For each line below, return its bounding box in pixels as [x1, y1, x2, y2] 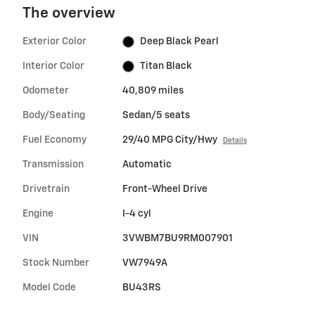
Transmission [22, 160, 84, 170]
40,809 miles [122, 86, 184, 96]
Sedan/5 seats [122, 110, 190, 121]
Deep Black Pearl [140, 37, 219, 47]
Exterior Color [22, 37, 86, 47]
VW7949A [122, 258, 167, 269]
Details [222, 137, 247, 145]
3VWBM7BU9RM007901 [122, 233, 233, 244]
